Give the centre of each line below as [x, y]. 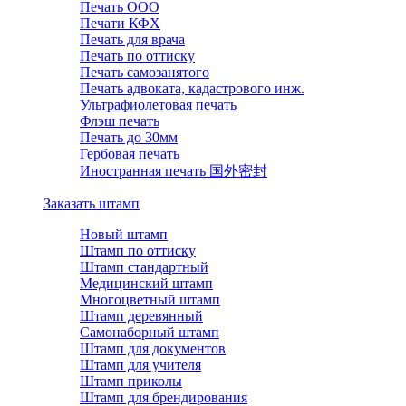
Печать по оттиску [137, 56]
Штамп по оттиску [138, 251]
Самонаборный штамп [150, 333]
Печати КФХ [120, 24]
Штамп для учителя [140, 365]
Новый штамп [124, 235]
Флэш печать [120, 121]
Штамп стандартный [144, 267]
